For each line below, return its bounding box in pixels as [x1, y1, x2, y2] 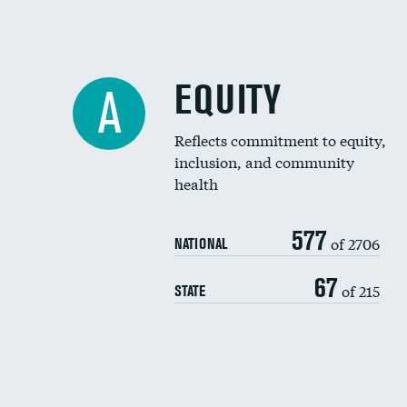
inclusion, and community [174, 151, 354, 172]
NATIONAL [174, 234, 227, 253]
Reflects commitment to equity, [174, 129, 386, 150]
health [174, 173, 218, 194]
